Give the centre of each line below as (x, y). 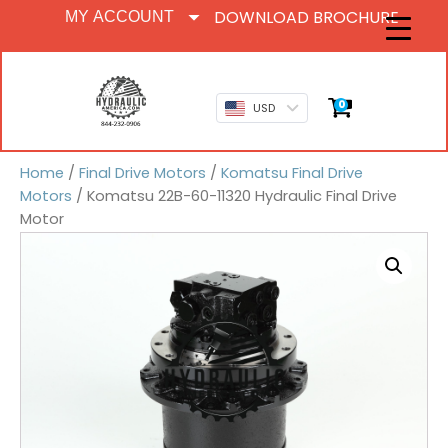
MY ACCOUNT (119, 16)
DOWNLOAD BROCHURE (306, 17)
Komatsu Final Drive (292, 173)
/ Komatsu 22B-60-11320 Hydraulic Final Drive (234, 196)
